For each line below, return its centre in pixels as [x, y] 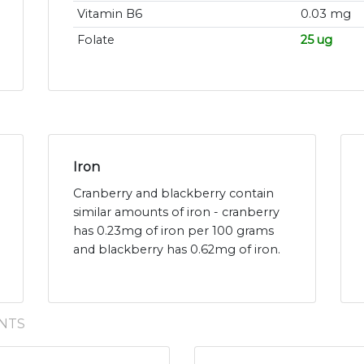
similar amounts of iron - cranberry [176, 212]
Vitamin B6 [109, 14]
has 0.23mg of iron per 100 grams [173, 231]
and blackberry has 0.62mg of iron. [177, 250]
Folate [95, 40]
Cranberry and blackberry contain [173, 194]
